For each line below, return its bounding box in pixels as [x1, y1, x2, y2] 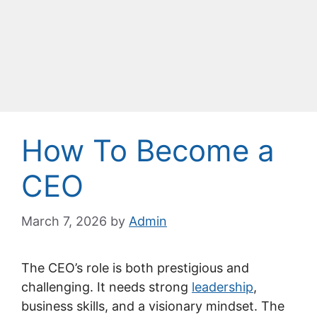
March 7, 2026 [21, 214, 107, 229]
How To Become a [21, 132, 275, 168]
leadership [192, 279, 253, 294]
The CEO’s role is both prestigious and [21, 260, 249, 275]
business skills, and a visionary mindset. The [21, 299, 284, 313]
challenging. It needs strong [21, 279, 192, 294]
